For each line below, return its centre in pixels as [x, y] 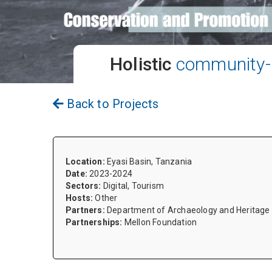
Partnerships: [95, 222]
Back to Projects [113, 104]
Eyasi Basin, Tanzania [150, 161]
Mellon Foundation [161, 222]
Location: [86, 161]
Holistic [141, 64]
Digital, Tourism [134, 185]
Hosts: [80, 198]
